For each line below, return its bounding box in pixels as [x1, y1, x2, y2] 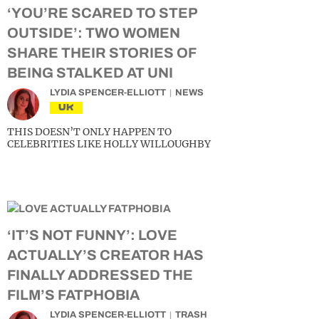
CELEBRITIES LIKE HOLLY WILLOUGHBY [7, 137, 211, 150]
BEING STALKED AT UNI [7, 65, 173, 80]
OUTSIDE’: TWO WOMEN [7, 25, 180, 41]
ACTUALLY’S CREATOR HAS [7, 247, 204, 263]
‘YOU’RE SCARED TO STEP [7, 5, 197, 21]
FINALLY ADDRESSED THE [7, 267, 193, 283]
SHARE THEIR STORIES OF [7, 45, 196, 61]
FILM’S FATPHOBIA [7, 287, 140, 303]
